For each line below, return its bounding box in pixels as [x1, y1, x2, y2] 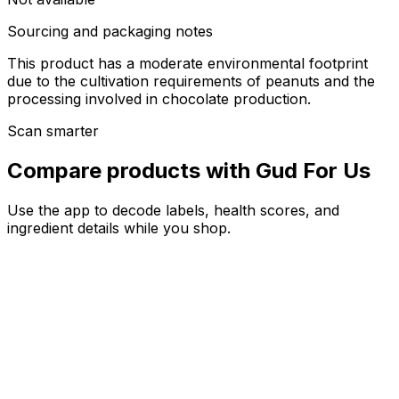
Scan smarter [7, 122, 99, 141]
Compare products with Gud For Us [7, 158, 370, 184]
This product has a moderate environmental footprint [7, 54, 368, 73]
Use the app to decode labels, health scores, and [7, 201, 339, 220]
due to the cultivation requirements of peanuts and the [7, 72, 375, 91]
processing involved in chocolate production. [7, 90, 311, 109]
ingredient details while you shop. [7, 219, 231, 238]
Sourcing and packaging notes [7, 22, 213, 41]
